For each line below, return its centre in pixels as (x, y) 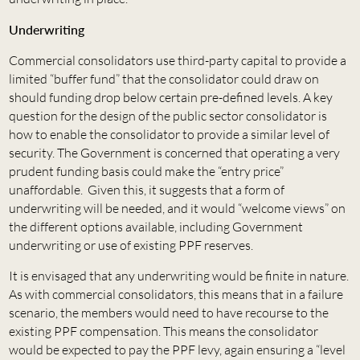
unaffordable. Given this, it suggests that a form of (146, 190)
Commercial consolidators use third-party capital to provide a (177, 61)
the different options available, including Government (155, 227)
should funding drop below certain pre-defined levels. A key (170, 98)
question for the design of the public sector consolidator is (168, 116)
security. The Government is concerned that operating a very (174, 153)
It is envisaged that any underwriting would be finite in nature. (178, 276)
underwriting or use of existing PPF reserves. (131, 245)
